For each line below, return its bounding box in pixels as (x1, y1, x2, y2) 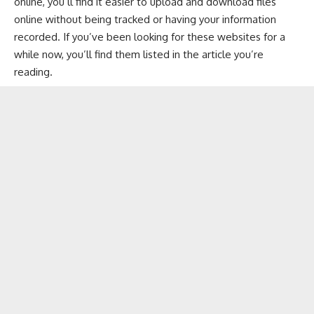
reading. (14, 65, 53, 78)
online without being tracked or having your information (14, 13, 276, 26)
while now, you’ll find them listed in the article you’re (14, 48, 264, 61)
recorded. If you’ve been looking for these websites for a (14, 30, 285, 43)
